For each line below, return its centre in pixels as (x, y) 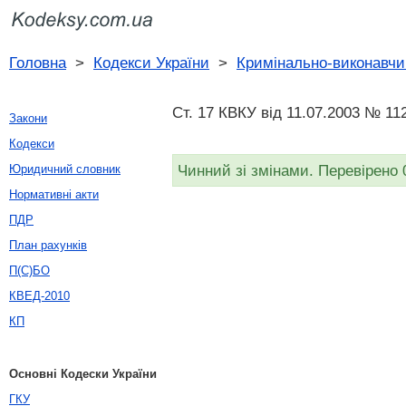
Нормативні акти (54, 194)
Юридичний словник (65, 169)
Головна (38, 63)
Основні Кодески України (83, 374)
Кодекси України (151, 63)
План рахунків (48, 245)
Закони (28, 118)
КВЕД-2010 (39, 296)
